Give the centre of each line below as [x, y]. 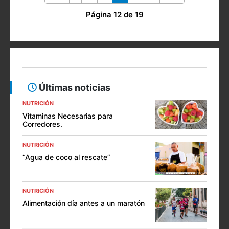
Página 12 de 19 [114, 15]
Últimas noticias [74, 88]
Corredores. [42, 124]
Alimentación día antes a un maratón [84, 203]
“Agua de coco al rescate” [66, 157]
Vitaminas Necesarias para [68, 116]
